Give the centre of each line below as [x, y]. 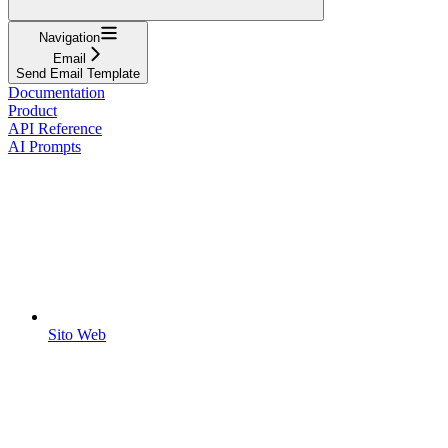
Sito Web [77, 334]
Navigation [69, 37]
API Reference [55, 128]
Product [32, 110]
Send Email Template [78, 73]
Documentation [56, 92]
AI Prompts [44, 146]
